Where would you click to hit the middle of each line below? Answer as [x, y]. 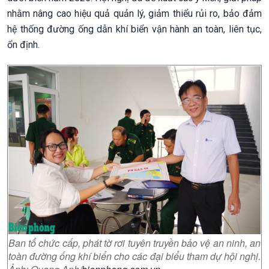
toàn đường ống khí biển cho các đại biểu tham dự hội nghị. [134, 256]
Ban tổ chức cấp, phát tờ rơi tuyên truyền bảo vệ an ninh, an [134, 243]
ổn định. [23, 44]
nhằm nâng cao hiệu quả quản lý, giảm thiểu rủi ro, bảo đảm [134, 13]
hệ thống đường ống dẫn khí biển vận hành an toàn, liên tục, [134, 29]
